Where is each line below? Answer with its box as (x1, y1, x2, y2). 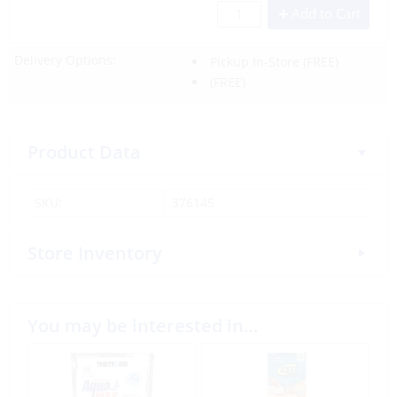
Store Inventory (27, 241, 162, 265)
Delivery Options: (14, 51, 116, 68)
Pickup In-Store (209, 53, 300, 70)
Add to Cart (292, 4, 361, 22)
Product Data (27, 140, 141, 164)
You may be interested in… (27, 314, 258, 338)
